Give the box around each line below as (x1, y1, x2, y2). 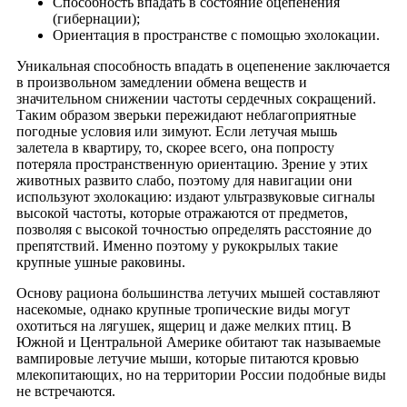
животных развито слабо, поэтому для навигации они (16, 172, 352, 188)
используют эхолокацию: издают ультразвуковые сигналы (16, 188, 375, 204)
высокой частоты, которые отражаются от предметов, (16, 204, 348, 221)
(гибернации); (53, 10, 140, 26)
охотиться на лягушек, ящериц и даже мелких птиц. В (16, 317, 352, 333)
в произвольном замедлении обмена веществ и (16, 74, 307, 90)
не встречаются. (16, 382, 115, 399)
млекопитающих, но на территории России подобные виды (16, 366, 386, 382)
